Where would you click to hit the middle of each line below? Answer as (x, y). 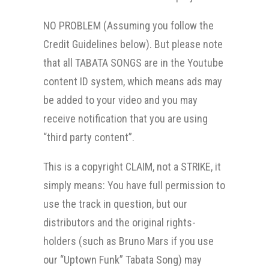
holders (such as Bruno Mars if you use (128, 241)
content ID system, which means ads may (133, 81)
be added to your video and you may (120, 100)
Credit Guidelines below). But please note (133, 44)
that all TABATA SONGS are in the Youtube (133, 63)
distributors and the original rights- (119, 222)
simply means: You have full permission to (134, 185)
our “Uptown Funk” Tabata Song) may (122, 260)
